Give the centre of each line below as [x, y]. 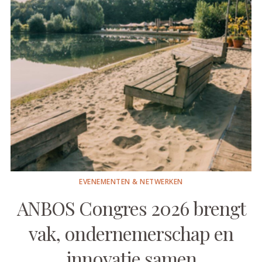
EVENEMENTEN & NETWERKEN [131, 182]
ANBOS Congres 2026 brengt [131, 208]
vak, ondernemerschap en [131, 233]
